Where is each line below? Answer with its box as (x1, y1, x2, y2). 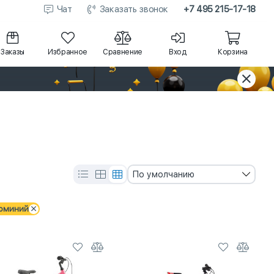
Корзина (218, 47, 248, 56)
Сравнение (102, 47, 143, 56)
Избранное (47, 47, 88, 56)
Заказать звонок (99, 4, 168, 15)
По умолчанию (132, 169, 194, 179)
